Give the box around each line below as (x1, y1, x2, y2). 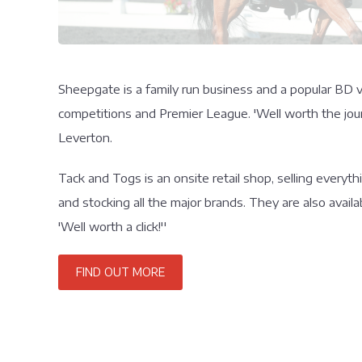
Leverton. (58, 130, 112, 145)
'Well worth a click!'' (58, 219, 166, 234)
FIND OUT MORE (76, 265, 165, 280)
